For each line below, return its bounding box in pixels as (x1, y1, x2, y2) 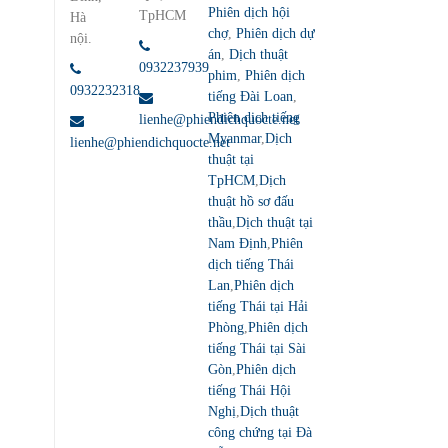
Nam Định (207, 235, 267, 251)
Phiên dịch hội (207, 4, 290, 20)
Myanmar (207, 130, 261, 146)
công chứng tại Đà (207, 424, 312, 440)
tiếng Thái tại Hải (207, 298, 308, 314)
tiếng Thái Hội (207, 382, 291, 398)
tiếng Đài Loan (207, 88, 293, 104)
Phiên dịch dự (235, 25, 315, 41)
